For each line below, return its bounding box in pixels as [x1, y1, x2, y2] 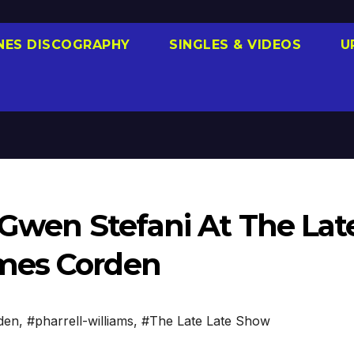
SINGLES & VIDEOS [164, 36, 301, 52]
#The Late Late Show [141, 313, 270, 330]
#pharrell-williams [27, 313, 134, 330]
